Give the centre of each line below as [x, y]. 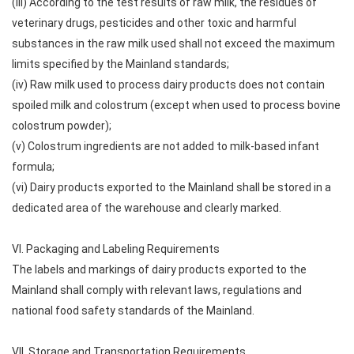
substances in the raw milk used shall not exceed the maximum [173, 43]
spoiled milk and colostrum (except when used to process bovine [176, 105]
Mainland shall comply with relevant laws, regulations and [157, 290]
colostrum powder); [62, 126]
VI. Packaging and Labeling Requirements [116, 249]
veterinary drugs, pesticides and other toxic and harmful [154, 23]
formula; [33, 167]
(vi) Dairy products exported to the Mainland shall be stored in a [171, 187]
